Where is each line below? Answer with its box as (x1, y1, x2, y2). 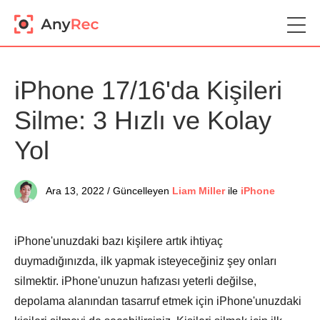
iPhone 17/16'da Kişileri (14, 76, 282, 105)
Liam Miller (172, 185, 225, 197)
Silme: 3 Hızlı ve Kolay (14, 106, 271, 135)
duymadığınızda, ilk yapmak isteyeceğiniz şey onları (14, 255, 276, 267)
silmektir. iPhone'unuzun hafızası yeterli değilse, (14, 275, 256, 287)
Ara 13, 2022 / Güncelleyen (46, 185, 169, 197)
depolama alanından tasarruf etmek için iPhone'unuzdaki (14, 295, 301, 307)
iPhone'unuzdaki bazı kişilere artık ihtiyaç (14, 235, 223, 247)
